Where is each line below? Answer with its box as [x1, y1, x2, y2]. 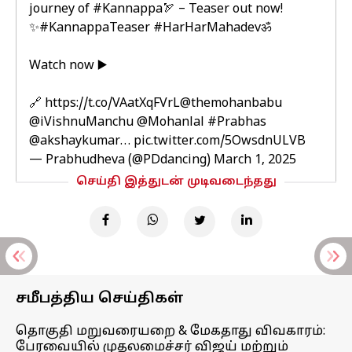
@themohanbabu [180, 96, 282, 112]
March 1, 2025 [214, 152, 296, 168]
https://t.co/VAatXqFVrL [45, 96, 180, 112]
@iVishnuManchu [29, 115, 134, 130]
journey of [29, 2, 93, 17]
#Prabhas [207, 115, 266, 130]
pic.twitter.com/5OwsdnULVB [134, 134, 306, 149]
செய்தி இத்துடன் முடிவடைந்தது [75, 175, 277, 189]
